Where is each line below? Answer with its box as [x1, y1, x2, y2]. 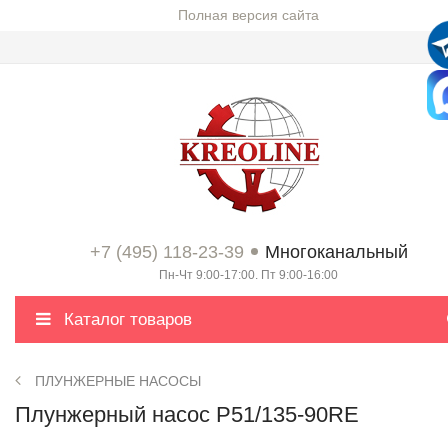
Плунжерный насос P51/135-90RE [15, 402, 359, 427]
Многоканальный [264, 242, 408, 262]
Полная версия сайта [178, 7, 319, 23]
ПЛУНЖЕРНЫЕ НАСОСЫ [35, 373, 201, 389]
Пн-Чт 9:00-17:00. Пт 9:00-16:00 [159, 268, 338, 282]
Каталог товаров [59, 310, 192, 329]
